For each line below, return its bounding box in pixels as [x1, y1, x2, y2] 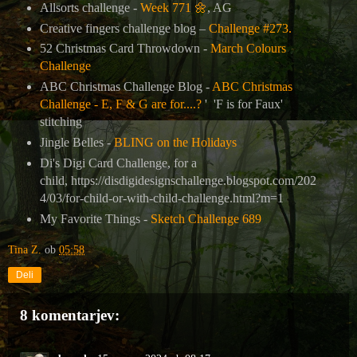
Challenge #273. [208, 21, 292, 35]
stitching [39, 115, 85, 129]
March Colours [210, 41, 286, 56]
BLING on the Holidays [113, 135, 237, 150]
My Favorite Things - [39, 212, 151, 226]
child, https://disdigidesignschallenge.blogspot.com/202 [39, 174, 316, 188]
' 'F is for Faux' [201, 97, 283, 112]
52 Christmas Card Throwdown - [39, 41, 210, 56]
